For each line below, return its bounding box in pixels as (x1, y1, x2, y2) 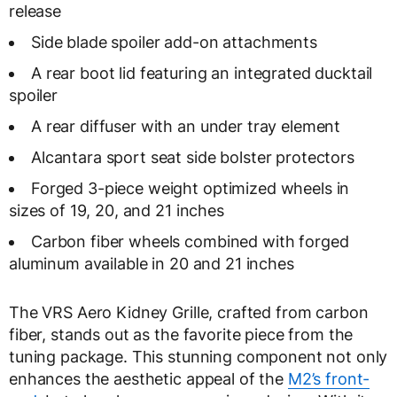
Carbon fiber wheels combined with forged (31, 232, 349, 252)
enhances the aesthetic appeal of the (9, 370, 288, 389)
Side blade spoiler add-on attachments (31, 33, 317, 52)
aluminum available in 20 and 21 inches (9, 254, 294, 274)
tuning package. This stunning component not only (9, 347, 388, 367)
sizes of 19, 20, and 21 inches (9, 201, 224, 221)
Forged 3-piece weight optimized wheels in (31, 179, 350, 198)
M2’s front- (287, 370, 370, 389)
